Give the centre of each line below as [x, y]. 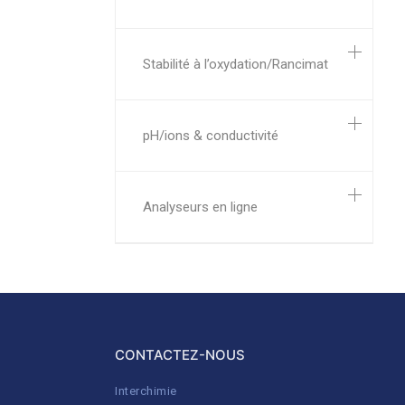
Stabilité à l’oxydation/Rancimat [235, 64]
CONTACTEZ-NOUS [180, 355]
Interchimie [146, 391]
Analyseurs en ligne [200, 207]
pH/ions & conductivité [211, 136]
